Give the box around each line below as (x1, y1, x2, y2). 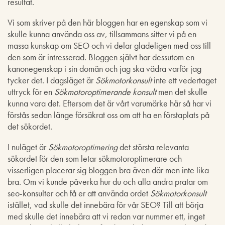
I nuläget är (8, 141, 48, 153)
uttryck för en (8, 86, 54, 97)
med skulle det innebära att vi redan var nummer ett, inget (8, 210, 205, 222)
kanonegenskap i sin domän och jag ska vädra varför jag (8, 63, 201, 74)
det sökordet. (8, 121, 52, 132)
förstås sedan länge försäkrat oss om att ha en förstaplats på (8, 109, 209, 121)
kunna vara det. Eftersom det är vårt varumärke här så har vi (8, 97, 211, 109)
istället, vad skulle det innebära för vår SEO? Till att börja (8, 199, 203, 210)
